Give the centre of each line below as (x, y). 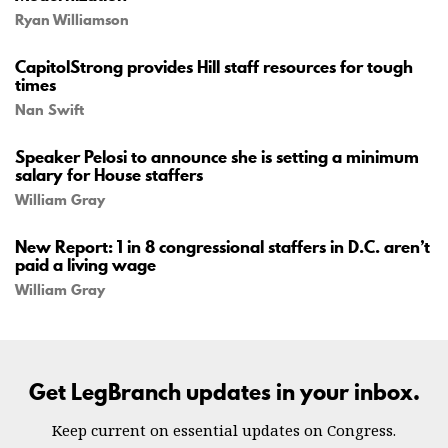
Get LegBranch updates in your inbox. (224, 392)
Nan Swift (49, 110)
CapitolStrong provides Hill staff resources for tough (214, 67)
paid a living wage (85, 265)
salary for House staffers (109, 175)
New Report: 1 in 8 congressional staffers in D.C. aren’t (222, 247)
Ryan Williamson (72, 20)
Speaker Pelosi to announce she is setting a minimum (217, 157)
